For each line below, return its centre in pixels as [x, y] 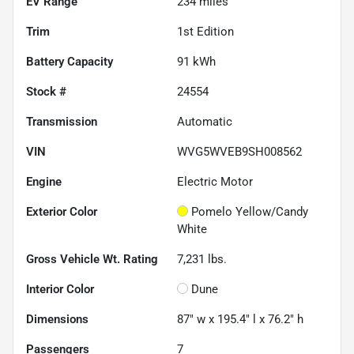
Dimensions [57, 319]
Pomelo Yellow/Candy [250, 211]
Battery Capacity [70, 61]
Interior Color [60, 289]
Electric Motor [215, 181]
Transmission [62, 121]
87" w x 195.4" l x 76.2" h [240, 319]
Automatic [205, 121]
